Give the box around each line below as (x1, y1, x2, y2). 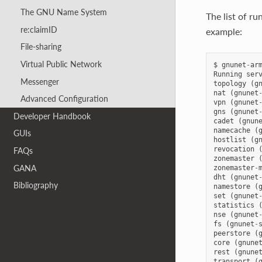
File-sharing (20, 42, 61, 52)
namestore (213, 182, 250, 191)
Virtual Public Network (20, 58, 102, 69)
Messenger (20, 76, 59, 87)
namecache (213, 126, 250, 135)
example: (205, 25, 242, 37)
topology (213, 79, 246, 88)
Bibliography (13, 180, 58, 191)
